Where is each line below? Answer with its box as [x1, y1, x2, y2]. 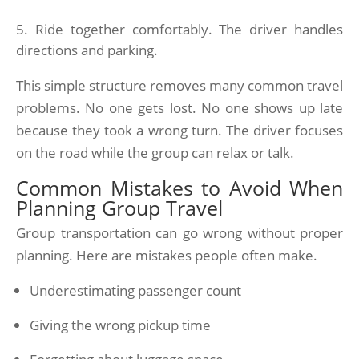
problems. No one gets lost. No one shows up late [16, 99, 343, 117]
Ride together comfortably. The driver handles [34, 20, 344, 38]
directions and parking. [16, 41, 158, 59]
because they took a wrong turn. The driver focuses [16, 121, 343, 139]
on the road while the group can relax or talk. [16, 143, 294, 162]
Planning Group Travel [16, 194, 223, 221]
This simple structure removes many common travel [16, 76, 343, 95]
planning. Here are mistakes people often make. [16, 246, 317, 264]
